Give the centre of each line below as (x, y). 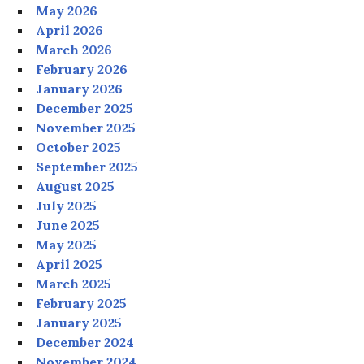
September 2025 (87, 167)
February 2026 (82, 69)
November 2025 (86, 128)
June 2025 (68, 225)
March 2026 (74, 50)
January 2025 (79, 323)
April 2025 (69, 264)
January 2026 (80, 89)
